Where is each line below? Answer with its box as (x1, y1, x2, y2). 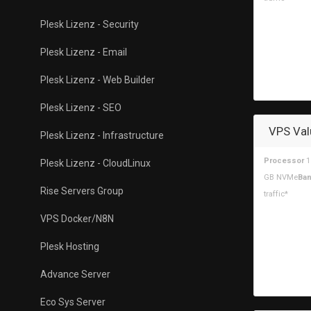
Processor (264, 156, 304, 165)
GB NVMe (264, 173, 298, 182)
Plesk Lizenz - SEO (40, 102, 121, 113)
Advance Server (40, 269, 110, 280)
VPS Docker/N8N (40, 213, 114, 224)
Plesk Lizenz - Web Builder (40, 74, 155, 85)
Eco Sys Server (40, 296, 106, 308)
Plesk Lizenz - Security (40, 19, 139, 30)
